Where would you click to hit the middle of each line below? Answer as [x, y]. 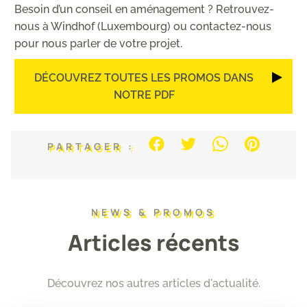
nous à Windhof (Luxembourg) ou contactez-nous [143, 26]
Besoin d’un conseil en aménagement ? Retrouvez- [144, 9]
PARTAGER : [91, 147]
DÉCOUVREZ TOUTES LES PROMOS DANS [144, 78]
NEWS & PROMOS [153, 212]
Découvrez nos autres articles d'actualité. [153, 284]
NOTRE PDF [144, 95]
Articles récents [153, 243]
